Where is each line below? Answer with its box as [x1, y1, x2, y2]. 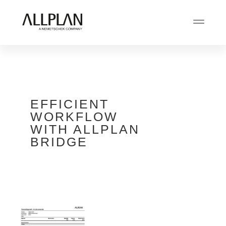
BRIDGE [30, 135, 88, 149]
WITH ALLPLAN [30, 122, 140, 137]
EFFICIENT [30, 97, 109, 111]
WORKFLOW [30, 109, 118, 124]
